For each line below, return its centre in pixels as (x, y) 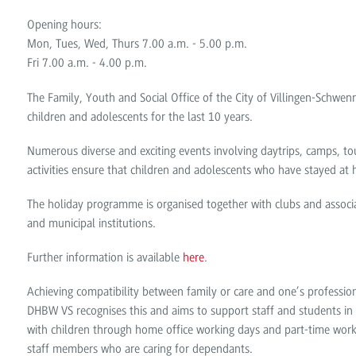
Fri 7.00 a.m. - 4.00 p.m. (87, 63)
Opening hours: (65, 25)
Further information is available (105, 258)
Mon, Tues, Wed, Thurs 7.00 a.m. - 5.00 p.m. (137, 44)
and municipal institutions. (92, 223)
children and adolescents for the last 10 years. (140, 116)
